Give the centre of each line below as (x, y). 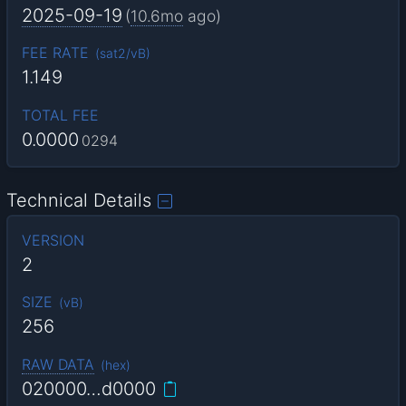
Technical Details (79, 201)
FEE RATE (55, 53)
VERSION (53, 241)
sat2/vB (122, 53)
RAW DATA (58, 364)
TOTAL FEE (60, 115)
